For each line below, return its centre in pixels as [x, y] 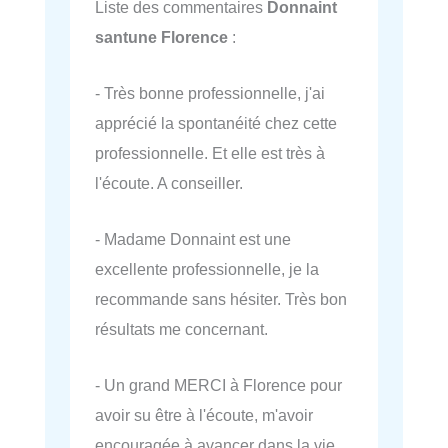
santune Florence [161, 36]
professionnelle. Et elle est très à [210, 152]
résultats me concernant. [181, 329]
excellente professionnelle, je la [207, 269]
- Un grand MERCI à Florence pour [218, 385]
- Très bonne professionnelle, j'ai [210, 92]
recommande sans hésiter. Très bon [221, 299]
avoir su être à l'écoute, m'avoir [204, 415]
